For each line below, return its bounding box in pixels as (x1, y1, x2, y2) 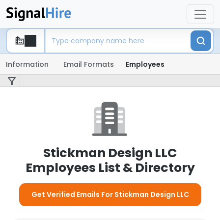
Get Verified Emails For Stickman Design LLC (31, 190, 189, 199)
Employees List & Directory (25, 159, 195, 176)
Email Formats (63, 59, 114, 69)
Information (6, 59, 49, 69)
